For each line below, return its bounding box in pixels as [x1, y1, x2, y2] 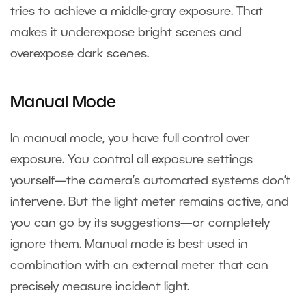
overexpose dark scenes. [10, 48, 149, 60]
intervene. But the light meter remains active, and [10, 197, 289, 208]
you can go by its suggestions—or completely [10, 218, 270, 229]
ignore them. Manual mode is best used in [10, 239, 248, 251]
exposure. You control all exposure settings [10, 154, 253, 166]
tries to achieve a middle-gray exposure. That [10, 6, 263, 18]
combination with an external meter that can [10, 260, 268, 272]
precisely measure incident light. [10, 281, 189, 293]
